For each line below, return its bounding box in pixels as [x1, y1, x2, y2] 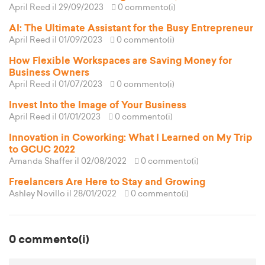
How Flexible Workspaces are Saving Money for [9, 56, 232, 66]
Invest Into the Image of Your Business [9, 101, 186, 111]
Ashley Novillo [9, 190, 65, 199]
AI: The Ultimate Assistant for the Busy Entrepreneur [9, 24, 253, 34]
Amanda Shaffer [9, 157, 73, 166]
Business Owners [9, 68, 89, 78]
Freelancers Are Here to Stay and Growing [9, 177, 205, 188]
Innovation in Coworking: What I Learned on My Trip [9, 133, 253, 143]
